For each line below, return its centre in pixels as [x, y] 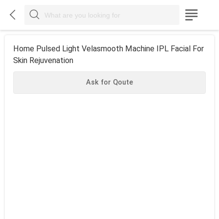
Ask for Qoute [109, 83]
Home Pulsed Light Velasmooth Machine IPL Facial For [108, 49]
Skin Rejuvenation [43, 61]
